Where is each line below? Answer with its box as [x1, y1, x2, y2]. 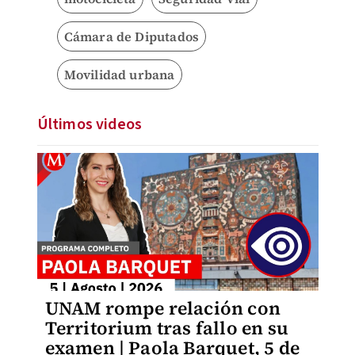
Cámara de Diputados [63, 28, 200, 45]
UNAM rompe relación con [44, 296, 281, 321]
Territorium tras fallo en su [44, 315, 289, 341]
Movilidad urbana [63, 66, 175, 83]
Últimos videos [36, 113, 143, 136]
